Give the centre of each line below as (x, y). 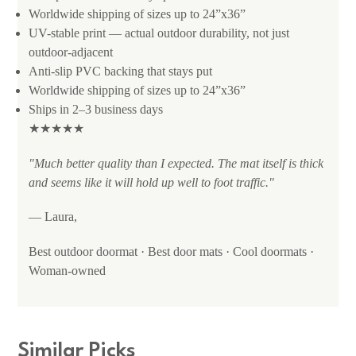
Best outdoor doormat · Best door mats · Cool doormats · (171, 251)
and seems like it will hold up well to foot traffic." (151, 182)
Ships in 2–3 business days (96, 110)
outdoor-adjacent (71, 52)
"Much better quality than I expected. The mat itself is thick (176, 163)
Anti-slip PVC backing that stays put (120, 72)
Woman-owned (67, 270)
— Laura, (53, 217)
